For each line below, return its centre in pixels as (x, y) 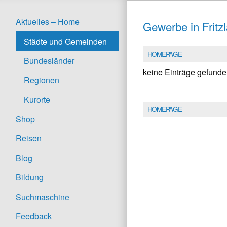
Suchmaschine (43, 197)
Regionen (42, 80)
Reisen (29, 138)
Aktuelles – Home (48, 22)
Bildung (30, 177)
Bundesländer (49, 60)
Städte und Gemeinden (65, 41)
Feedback (34, 216)
